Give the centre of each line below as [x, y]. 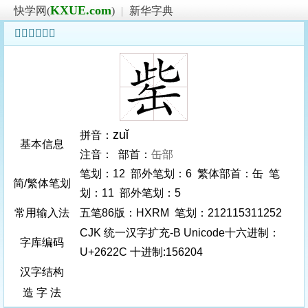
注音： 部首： [115, 154]
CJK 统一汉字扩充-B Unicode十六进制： [180, 233]
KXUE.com [81, 10]
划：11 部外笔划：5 [130, 193]
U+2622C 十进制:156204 [141, 252]
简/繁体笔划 [42, 183]
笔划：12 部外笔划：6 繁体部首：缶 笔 [180, 174]
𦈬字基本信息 [35, 33]
